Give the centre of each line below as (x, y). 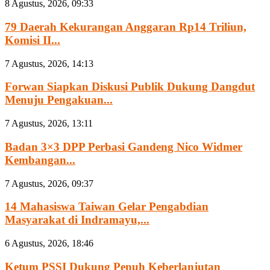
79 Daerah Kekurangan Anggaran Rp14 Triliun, (126, 27)
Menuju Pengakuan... (59, 100)
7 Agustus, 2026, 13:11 (49, 124)
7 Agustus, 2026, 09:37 (49, 183)
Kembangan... (40, 160)
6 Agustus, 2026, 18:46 (49, 243)
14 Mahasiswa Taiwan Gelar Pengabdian (107, 207)
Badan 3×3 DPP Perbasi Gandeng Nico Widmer (124, 146)
